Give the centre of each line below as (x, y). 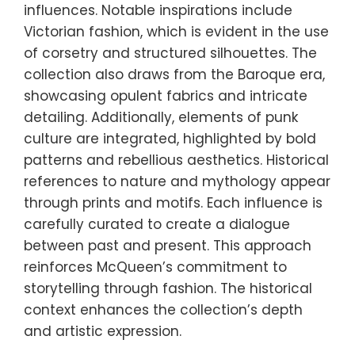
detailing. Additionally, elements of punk (161, 117)
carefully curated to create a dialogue (157, 224)
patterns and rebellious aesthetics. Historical (176, 160)
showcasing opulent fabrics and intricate (166, 95)
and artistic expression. (103, 331)
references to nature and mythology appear (177, 181)
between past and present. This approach (168, 245)
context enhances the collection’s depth (163, 309)
